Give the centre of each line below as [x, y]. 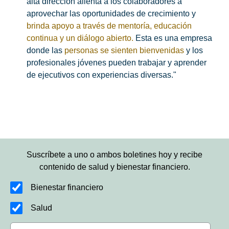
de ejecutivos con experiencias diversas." [101, 75]
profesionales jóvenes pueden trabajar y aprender [117, 63]
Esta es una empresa [174, 38]
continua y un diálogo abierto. [81, 38]
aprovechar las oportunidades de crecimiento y [111, 14]
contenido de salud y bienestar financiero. [114, 167]
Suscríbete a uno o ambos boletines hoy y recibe [114, 155]
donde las [45, 51]
